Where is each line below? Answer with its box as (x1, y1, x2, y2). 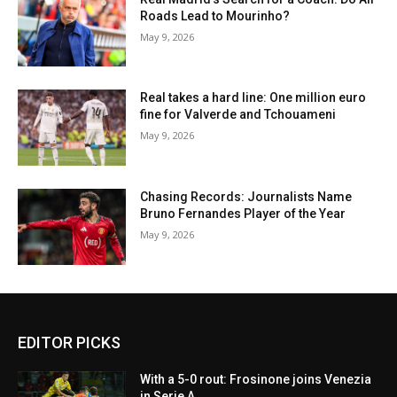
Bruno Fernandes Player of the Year (140, 206, 346, 222)
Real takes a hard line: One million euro (140, 90, 367, 105)
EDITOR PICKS (18, 332, 121, 352)
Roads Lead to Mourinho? (140, 8, 291, 23)
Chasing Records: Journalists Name (140, 190, 353, 205)
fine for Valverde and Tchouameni (140, 107, 337, 122)
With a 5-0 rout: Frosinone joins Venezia (140, 371, 372, 386)
